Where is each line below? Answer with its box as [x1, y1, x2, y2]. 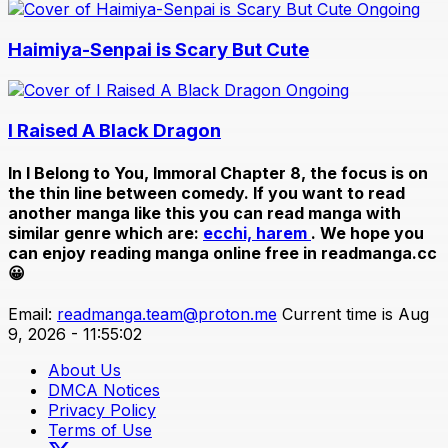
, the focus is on [301, 162, 428, 183]
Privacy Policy [48, 400, 156, 421]
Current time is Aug [282, 304, 429, 325]
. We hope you [311, 222, 424, 243]
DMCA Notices [48, 380, 160, 401]
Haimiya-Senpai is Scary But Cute [8, 38, 309, 62]
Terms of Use [48, 420, 152, 441]
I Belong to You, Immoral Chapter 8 [26, 162, 301, 183]
